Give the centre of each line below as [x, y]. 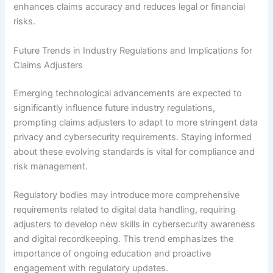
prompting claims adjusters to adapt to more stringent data [136, 122]
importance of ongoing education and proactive [112, 253]
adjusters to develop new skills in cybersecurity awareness [135, 224]
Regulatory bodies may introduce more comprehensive [127, 195]
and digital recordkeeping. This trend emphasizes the [124, 239]
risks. [25, 22]
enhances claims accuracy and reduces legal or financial [129, 7]
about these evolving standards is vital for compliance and [134, 151]
